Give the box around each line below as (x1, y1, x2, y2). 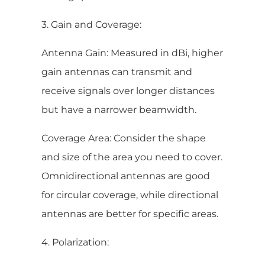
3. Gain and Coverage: (41, 18, 141, 30)
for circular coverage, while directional (41, 189, 218, 201)
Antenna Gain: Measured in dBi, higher (41, 47, 223, 59)
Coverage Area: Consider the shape (41, 132, 206, 144)
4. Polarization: (41, 236, 109, 248)
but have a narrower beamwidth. (41, 104, 196, 115)
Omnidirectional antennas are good (41, 170, 210, 182)
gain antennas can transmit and (41, 66, 192, 77)
